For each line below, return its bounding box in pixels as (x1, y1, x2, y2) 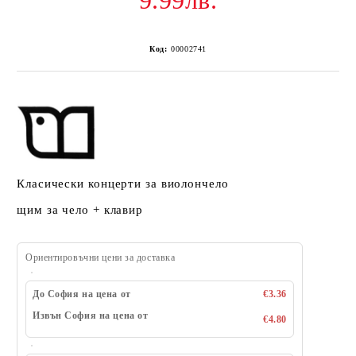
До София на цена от (33, 288, 131, 300)
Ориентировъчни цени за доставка (25, 252, 176, 263)
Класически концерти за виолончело (17, 177, 229, 190)
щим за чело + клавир (17, 203, 143, 216)
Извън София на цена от (33, 310, 149, 321)
